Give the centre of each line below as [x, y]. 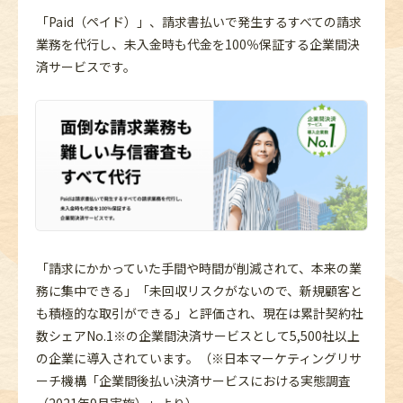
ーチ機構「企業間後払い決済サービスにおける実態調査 [193, 380]
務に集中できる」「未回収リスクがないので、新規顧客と [199, 290]
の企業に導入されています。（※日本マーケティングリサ [199, 358]
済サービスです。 [86, 66]
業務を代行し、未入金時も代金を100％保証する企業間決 [198, 44]
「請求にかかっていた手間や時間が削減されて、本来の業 [199, 268]
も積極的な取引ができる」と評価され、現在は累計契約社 [200, 313]
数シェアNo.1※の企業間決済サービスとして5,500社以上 [198, 335]
